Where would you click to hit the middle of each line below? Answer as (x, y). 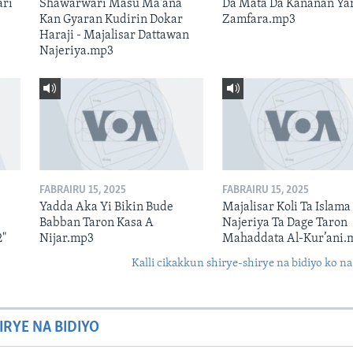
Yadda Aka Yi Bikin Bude (106, 207)
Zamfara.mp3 (258, 19)
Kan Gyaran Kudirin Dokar (111, 19)
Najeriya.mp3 (76, 51)
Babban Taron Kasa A (96, 223)
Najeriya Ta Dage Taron (284, 223)
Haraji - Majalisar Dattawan (114, 35)
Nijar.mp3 (66, 238)
